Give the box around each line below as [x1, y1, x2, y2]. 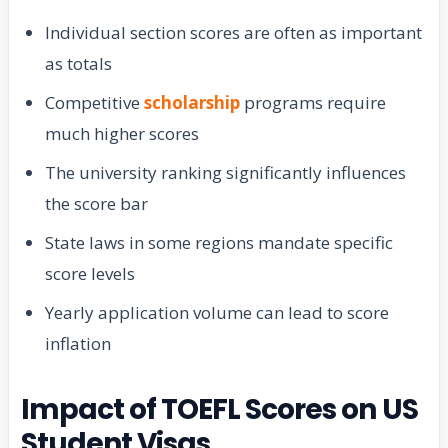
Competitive [45, 91, 144, 115]
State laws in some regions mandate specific [45, 231, 393, 255]
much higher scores [45, 122, 199, 146]
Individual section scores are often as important [45, 21, 422, 45]
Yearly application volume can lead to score [45, 301, 389, 325]
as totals [45, 52, 112, 76]
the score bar [45, 192, 148, 216]
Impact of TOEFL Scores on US [21, 390, 418, 430]
